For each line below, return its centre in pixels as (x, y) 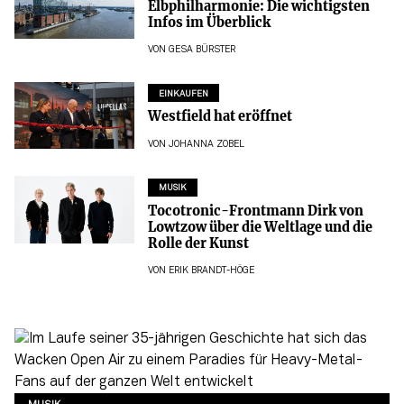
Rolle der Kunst (198, 243)
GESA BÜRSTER (202, 50)
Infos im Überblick (210, 22)
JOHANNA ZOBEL (206, 144)
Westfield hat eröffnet (220, 117)
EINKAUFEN (183, 94)
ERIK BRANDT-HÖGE (211, 271)
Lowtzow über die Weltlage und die (260, 227)
